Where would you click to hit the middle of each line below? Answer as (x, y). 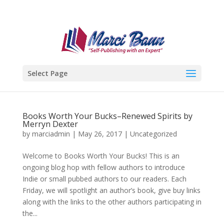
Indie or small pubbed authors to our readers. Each (104, 179)
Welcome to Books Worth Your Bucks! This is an (101, 156)
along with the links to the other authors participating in (112, 202)
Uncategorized (153, 134)
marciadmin (51, 134)
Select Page (47, 73)
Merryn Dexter (50, 124)
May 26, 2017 (100, 134)
